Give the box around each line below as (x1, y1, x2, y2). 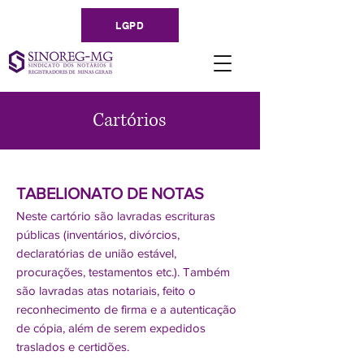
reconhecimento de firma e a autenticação (16, 302, 236, 316)
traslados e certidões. (16, 340, 129, 353)
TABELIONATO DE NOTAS (16, 184, 204, 202)
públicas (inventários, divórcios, (16, 227, 180, 241)
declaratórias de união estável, (16, 246, 176, 260)
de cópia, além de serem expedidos (16, 321, 206, 335)
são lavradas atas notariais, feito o (16, 284, 196, 297)
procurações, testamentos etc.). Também (16, 265, 230, 279)
